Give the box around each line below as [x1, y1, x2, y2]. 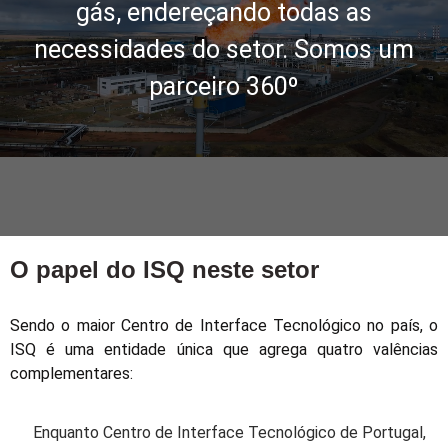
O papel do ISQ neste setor [10, 256, 319, 284]
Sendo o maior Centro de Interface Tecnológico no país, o [10, 316, 438, 336]
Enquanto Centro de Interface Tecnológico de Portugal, [32, 422, 426, 442]
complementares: [10, 364, 133, 384]
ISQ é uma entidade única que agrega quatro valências [10, 340, 438, 360]
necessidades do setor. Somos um [34, 35, 414, 65]
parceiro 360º [149, 72, 299, 102]
